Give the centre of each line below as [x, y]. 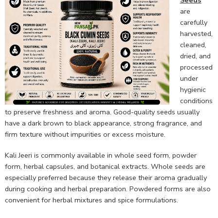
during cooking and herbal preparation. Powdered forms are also [108, 189]
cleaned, [193, 45]
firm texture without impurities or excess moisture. [85, 135]
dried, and [195, 56]
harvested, [196, 34]
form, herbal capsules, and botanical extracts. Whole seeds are [105, 167]
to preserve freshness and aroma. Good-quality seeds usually [102, 112]
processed [196, 67]
